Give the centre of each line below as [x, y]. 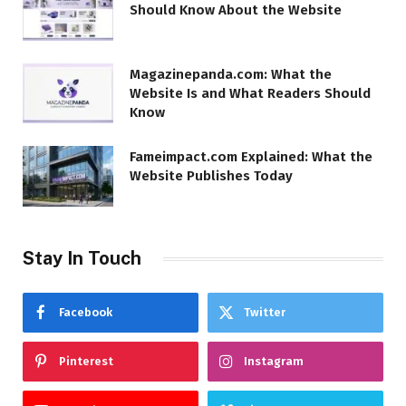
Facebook [86, 313]
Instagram [274, 362]
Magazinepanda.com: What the [231, 74]
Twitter [265, 313]
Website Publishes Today [211, 176]
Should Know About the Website [236, 10]
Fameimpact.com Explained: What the [251, 157]
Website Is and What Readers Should [250, 93]
